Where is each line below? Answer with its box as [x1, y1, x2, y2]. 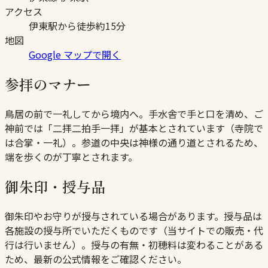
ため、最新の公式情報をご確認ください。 [5, 251, 187, 266]
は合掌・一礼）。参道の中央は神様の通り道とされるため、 [5, 135, 263, 150]
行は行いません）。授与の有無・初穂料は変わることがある [5, 237, 263, 252]
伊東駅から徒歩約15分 [29, 19, 126, 33]
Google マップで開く [29, 47, 121, 62]
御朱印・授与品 [5, 175, 105, 197]
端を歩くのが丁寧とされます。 [5, 149, 138, 164]
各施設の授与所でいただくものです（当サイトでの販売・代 [5, 223, 263, 237]
